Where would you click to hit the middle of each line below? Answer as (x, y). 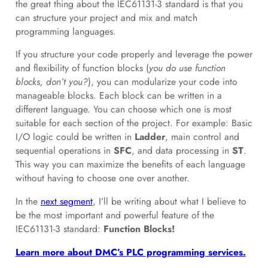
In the (28, 201)
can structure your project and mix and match (106, 17)
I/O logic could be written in (75, 137)
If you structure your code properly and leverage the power (134, 54)
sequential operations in (64, 151)
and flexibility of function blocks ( (82, 68)
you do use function (187, 68)
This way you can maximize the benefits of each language (130, 165)
